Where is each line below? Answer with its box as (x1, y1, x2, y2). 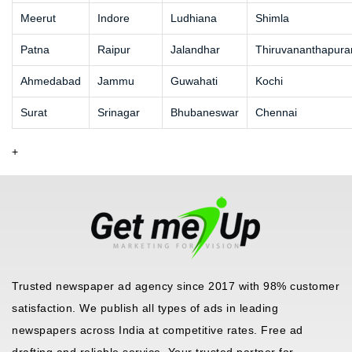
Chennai (255, 106, 297, 119)
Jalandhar (170, 43, 220, 57)
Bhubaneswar (170, 106, 239, 119)
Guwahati (170, 75, 218, 88)
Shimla (255, 12, 289, 25)
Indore (97, 12, 130, 25)
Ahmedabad (20, 75, 81, 88)
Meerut (20, 12, 56, 25)
